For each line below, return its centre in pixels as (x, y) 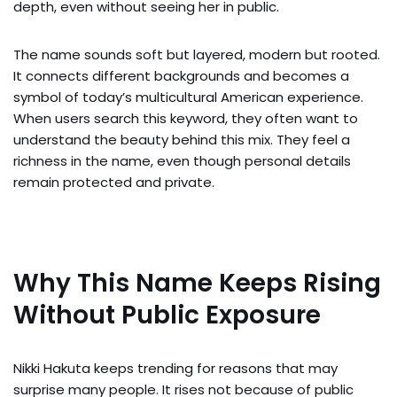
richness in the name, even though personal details (182, 160)
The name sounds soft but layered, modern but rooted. (197, 54)
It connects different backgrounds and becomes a (181, 75)
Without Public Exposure (167, 315)
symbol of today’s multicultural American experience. (188, 97)
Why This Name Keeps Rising (197, 283)
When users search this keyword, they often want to (186, 118)
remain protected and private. (114, 182)
